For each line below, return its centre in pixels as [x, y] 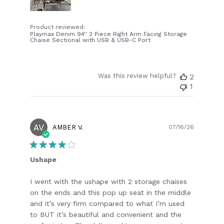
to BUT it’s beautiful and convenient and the [106, 215]
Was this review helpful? [137, 76]
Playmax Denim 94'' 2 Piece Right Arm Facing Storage [109, 34]
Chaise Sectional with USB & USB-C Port [90, 40]
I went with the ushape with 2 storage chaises [109, 182]
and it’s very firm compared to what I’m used [107, 204]
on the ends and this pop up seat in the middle [111, 193]
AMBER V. [68, 127]
